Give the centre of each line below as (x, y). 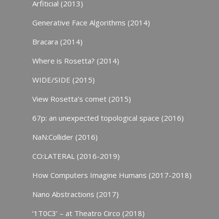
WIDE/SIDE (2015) (63, 80)
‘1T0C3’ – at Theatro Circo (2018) (88, 213)
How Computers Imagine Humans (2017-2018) (112, 175)
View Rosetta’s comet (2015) (81, 99)
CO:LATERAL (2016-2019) (76, 156)
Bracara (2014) (57, 42)
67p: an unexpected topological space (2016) (108, 118)
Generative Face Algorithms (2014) (91, 22)
